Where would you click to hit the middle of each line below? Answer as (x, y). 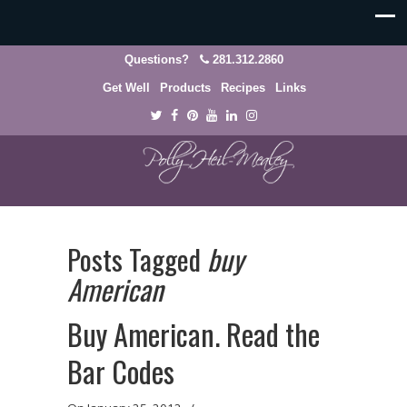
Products (185, 88)
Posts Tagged (137, 259)
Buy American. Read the (194, 334)
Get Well (126, 88)
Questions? (162, 60)
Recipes (243, 88)
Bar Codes (121, 371)
